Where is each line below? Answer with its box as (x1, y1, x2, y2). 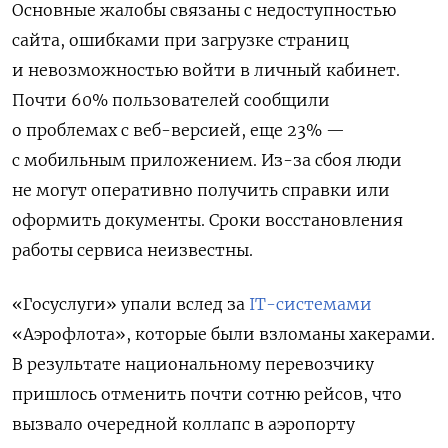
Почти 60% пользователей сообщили (12, 89, 330, 110)
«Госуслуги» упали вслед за (12, 293, 249, 314)
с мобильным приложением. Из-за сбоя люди (12, 149, 402, 170)
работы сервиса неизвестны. (12, 239, 257, 260)
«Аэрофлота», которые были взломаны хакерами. (12, 323, 435, 344)
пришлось (12, 383, 97, 404)
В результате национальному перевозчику (12, 353, 374, 374)
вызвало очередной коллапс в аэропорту (12, 413, 355, 434)
